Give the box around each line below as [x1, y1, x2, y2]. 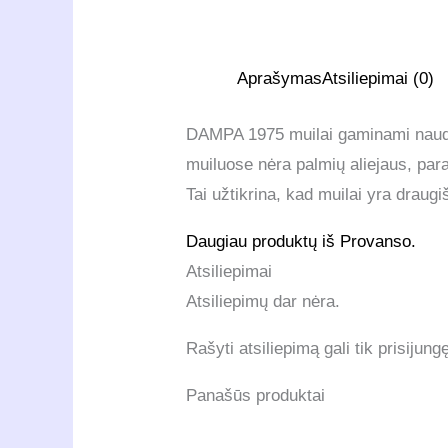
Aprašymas [236, 69, 322, 89]
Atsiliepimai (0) [321, 69, 434, 89]
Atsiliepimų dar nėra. [185, 291, 340, 311]
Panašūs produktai [185, 385, 325, 405]
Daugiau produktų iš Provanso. [185, 231, 416, 251]
